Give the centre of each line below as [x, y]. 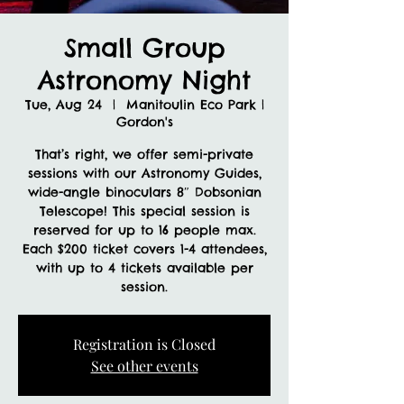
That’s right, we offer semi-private [144, 154]
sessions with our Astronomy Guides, [144, 173]
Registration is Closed [144, 344]
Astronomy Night [144, 79]
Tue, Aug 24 [63, 104]
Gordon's [144, 121]
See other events [144, 365]
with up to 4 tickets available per [144, 267]
